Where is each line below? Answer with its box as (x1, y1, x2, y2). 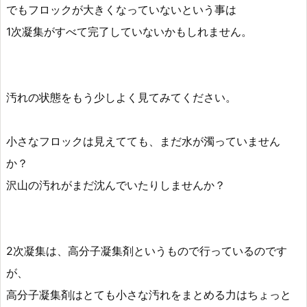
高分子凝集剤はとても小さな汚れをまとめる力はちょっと (6, 288, 291, 302)
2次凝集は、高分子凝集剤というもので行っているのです (6, 244, 287, 258)
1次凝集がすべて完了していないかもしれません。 (6, 25, 252, 39)
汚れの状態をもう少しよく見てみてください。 (6, 90, 236, 105)
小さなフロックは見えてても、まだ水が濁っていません (6, 134, 280, 149)
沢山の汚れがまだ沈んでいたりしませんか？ (6, 178, 225, 193)
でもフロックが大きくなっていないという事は (6, 3, 236, 17)
